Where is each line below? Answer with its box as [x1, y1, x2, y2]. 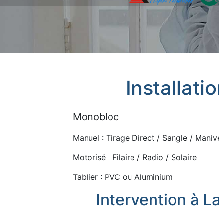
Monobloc [73, 111, 119, 123]
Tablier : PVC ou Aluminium [73, 172, 173, 182]
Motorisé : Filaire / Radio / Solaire [73, 153, 197, 162]
